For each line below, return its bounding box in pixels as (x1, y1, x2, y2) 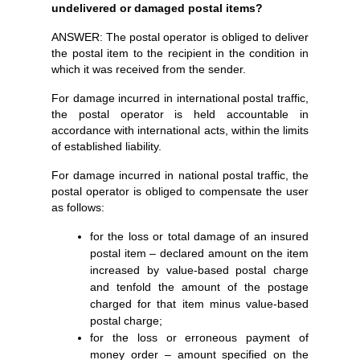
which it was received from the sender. (51, 63, 246, 76)
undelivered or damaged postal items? (51, 2, 263, 14)
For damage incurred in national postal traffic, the (51, 169, 309, 182)
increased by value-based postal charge (90, 264, 309, 276)
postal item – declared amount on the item (90, 247, 309, 260)
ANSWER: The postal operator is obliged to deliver (51, 31, 309, 43)
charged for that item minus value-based (90, 297, 309, 310)
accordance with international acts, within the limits (51, 124, 309, 137)
